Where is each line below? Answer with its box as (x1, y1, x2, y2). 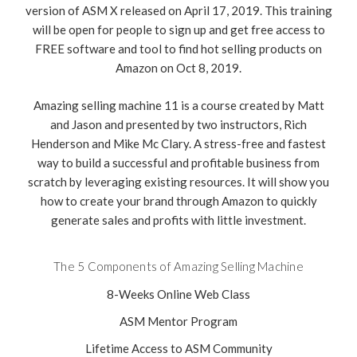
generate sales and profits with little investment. (51, 212, 306, 227)
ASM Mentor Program (120, 313, 237, 328)
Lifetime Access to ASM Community (84, 340, 273, 355)
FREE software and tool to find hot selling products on (35, 41, 322, 57)
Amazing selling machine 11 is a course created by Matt (33, 97, 324, 112)
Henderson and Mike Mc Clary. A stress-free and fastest (31, 135, 326, 151)
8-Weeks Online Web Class (107, 286, 250, 301)
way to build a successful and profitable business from (37, 155, 320, 170)
